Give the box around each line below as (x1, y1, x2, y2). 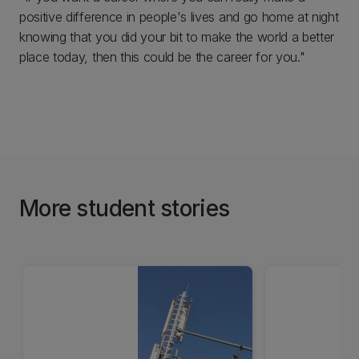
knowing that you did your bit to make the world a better (19, 29, 335, 45)
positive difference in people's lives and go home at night (19, 9, 339, 25)
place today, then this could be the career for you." (19, 49, 305, 65)
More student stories (19, 195, 230, 222)
